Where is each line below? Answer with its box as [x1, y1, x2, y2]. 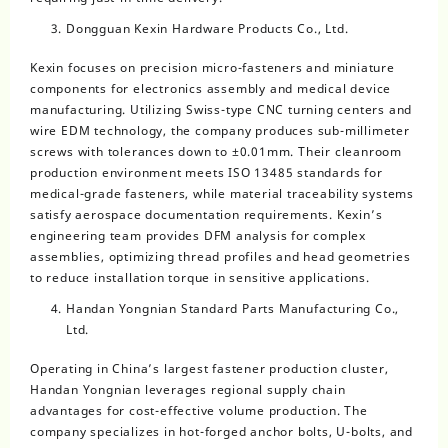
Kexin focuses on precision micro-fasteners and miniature [30, 59, 395, 77]
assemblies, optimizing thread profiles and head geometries [30, 248, 411, 266]
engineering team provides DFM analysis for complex [30, 227, 366, 245]
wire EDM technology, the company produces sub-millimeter [30, 122, 410, 140]
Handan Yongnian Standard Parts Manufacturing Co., [66, 300, 400, 318]
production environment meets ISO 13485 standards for [30, 164, 383, 182]
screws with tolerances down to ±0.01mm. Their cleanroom [30, 143, 402, 161]
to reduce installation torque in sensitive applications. [30, 269, 370, 287]
